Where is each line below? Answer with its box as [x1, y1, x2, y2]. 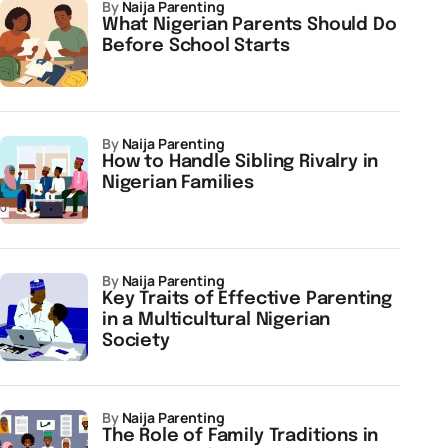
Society [102, 332, 170, 350]
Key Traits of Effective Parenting [102, 290, 393, 308]
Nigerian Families [102, 174, 254, 192]
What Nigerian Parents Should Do [102, 16, 397, 34]
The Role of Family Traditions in [102, 427, 379, 445]
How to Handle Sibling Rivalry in [102, 153, 379, 171]
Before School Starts [102, 37, 290, 55]
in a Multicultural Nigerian [102, 311, 331, 329]
